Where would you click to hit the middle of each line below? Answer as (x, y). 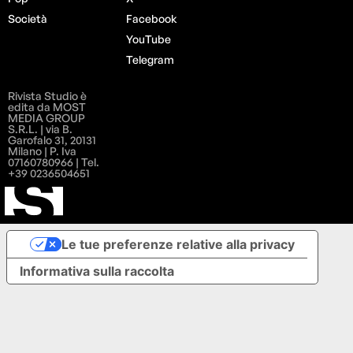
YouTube (149, 39)
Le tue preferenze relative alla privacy (178, 245)
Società (28, 18)
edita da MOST (47, 106)
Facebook (152, 18)
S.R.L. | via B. (41, 128)
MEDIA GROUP (47, 117)
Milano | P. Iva (43, 150)
